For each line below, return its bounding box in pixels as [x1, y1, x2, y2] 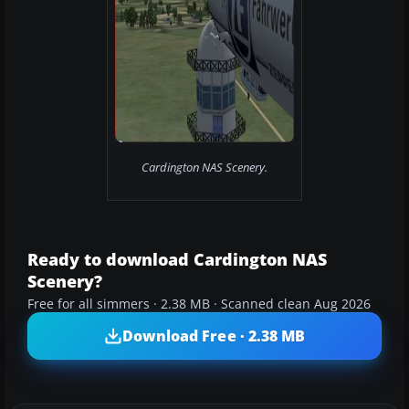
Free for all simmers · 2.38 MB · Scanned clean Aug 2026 [27, 296, 371, 313]
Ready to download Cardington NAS [27, 248, 327, 271]
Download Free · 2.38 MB [121, 325, 306, 346]
